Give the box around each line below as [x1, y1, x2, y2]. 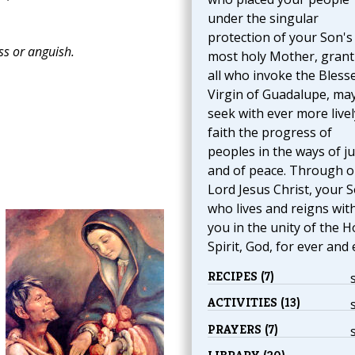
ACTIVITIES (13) [207, 294, 300, 311]
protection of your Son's [207, 29, 353, 46]
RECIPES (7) [207, 268, 274, 284]
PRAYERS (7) [207, 320, 278, 338]
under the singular [207, 10, 319, 27]
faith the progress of [207, 124, 332, 141]
